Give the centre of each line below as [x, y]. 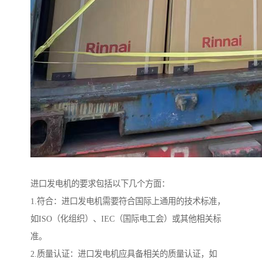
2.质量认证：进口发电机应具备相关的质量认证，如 [124, 254]
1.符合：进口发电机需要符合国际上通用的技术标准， [128, 201]
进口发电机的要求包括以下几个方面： [100, 184]
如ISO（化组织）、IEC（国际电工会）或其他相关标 [126, 219]
